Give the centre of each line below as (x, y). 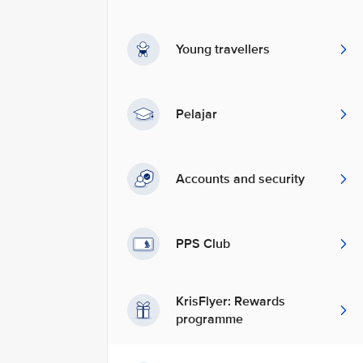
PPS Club (203, 244)
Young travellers (223, 49)
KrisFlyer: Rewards (231, 301)
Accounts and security (240, 179)
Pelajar (196, 114)
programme (211, 319)
